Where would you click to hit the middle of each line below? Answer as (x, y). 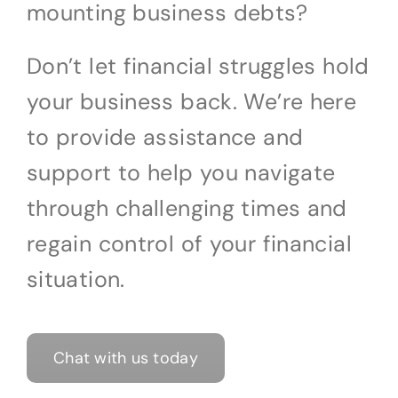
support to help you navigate (181, 173)
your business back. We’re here (191, 102)
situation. (76, 280)
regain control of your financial (189, 244)
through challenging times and (187, 209)
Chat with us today (125, 358)
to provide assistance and (165, 138)
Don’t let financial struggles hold (198, 67)
